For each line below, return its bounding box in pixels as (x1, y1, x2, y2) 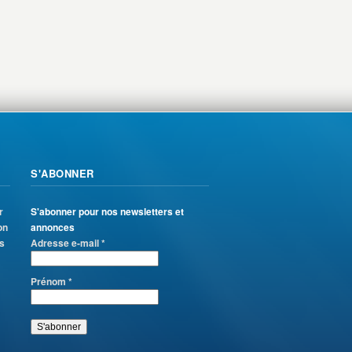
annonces (31, 220, 75, 234)
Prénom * (31, 274, 72, 288)
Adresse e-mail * (31, 236, 105, 250)
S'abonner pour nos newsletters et (31, 204, 184, 218)
